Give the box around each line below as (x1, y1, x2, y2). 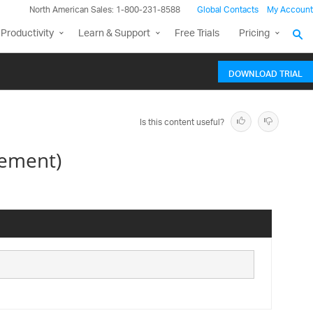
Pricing (239, 23, 270, 45)
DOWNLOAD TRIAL (228, 60, 303, 84)
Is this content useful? (140, 113, 224, 132)
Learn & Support (78, 23, 150, 45)
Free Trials (175, 23, 219, 45)
